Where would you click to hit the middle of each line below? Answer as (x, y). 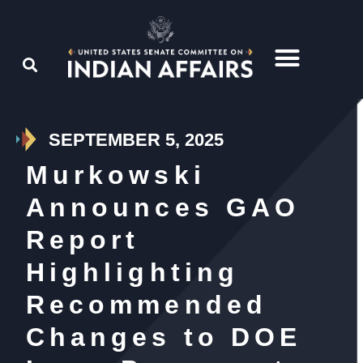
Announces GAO (163, 208)
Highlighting (132, 273)
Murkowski (116, 175)
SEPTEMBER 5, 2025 (136, 140)
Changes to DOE (164, 337)
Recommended (147, 305)
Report (83, 240)
